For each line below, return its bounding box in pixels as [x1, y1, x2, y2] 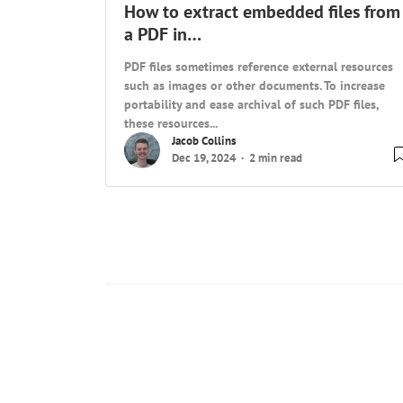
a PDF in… [124, 22, 201, 47]
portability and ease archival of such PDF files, [124, 95, 379, 113]
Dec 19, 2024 [172, 150, 236, 166]
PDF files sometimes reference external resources [124, 58, 393, 76]
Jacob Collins [172, 133, 236, 149]
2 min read [249, 150, 302, 166]
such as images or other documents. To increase [124, 76, 385, 94]
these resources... [124, 114, 218, 132]
